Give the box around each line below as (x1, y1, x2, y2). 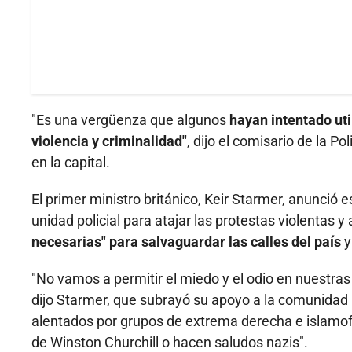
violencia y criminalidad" (31, 133, 187, 150)
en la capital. (31, 154, 110, 171)
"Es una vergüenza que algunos (31, 112, 229, 129)
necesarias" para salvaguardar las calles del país (31, 233, 341, 251)
